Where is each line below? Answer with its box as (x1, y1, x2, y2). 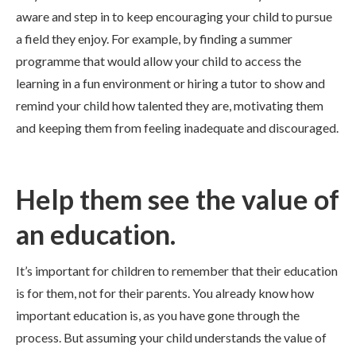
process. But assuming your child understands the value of (16, 330, 327, 345)
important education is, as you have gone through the (16, 308, 300, 323)
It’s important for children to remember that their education (16, 263, 338, 278)
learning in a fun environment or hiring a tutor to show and (16, 75, 325, 91)
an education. (16, 218, 176, 250)
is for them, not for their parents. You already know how (16, 285, 314, 300)
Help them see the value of (16, 183, 339, 215)
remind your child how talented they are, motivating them (16, 98, 323, 113)
